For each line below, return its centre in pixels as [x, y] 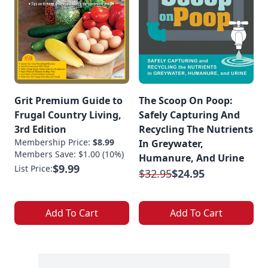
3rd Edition [40, 129]
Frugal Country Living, [68, 115]
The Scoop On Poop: [186, 100]
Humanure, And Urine [191, 158]
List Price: [33, 168]
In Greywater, [171, 144]
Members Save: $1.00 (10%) [69, 154]
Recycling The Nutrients [196, 129]
